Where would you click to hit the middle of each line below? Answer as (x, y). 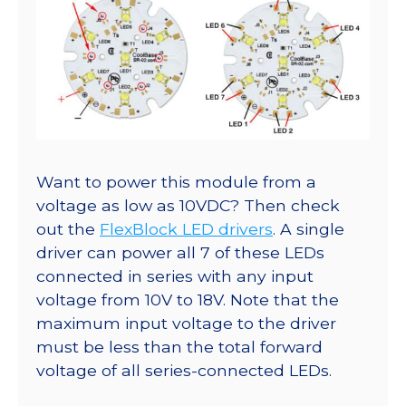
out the (68, 228)
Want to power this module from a (176, 181)
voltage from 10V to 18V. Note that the (188, 299)
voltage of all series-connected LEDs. (184, 370)
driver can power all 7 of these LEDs (180, 252)
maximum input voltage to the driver (186, 323)
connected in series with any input (175, 275)
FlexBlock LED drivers (186, 228)
